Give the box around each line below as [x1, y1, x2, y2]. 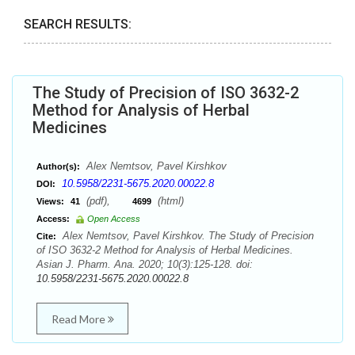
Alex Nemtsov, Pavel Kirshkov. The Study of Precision [59, 230, 314, 242]
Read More [51, 312, 108, 326]
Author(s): [36, 162, 80, 171]
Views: [36, 197, 64, 206]
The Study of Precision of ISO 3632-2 [32, 83, 299, 102]
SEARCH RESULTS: [24, 17, 132, 32]
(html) [155, 195, 184, 207]
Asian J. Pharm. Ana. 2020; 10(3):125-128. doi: [36, 258, 253, 270]
